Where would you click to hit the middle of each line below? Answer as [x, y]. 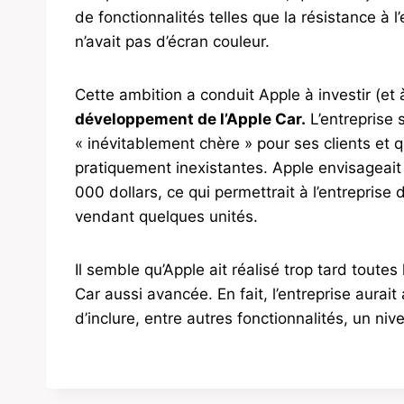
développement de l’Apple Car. [190, 119]
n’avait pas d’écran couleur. [172, 42]
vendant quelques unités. [166, 217]
